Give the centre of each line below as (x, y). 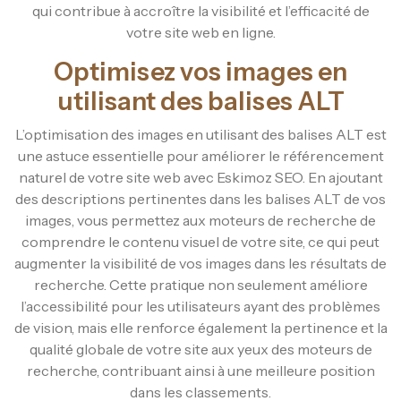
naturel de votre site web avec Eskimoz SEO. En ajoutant (200, 177)
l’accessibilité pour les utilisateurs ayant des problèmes (200, 306)
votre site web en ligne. (200, 32)
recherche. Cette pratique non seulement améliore (200, 284)
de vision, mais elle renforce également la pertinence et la (200, 327)
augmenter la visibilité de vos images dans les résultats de (200, 263)
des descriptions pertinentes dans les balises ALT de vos (200, 198)
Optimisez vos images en (200, 71)
